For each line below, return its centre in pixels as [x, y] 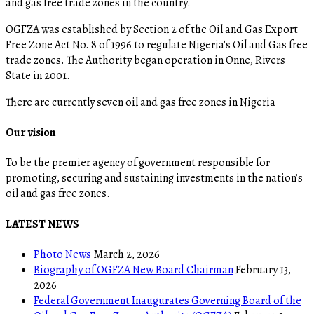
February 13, [263, 269]
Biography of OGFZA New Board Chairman [134, 269]
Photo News [62, 254]
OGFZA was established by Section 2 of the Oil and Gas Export [152, 29]
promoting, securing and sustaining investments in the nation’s [154, 178]
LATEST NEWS [42, 224]
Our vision [31, 133]
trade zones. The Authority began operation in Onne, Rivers [145, 60]
